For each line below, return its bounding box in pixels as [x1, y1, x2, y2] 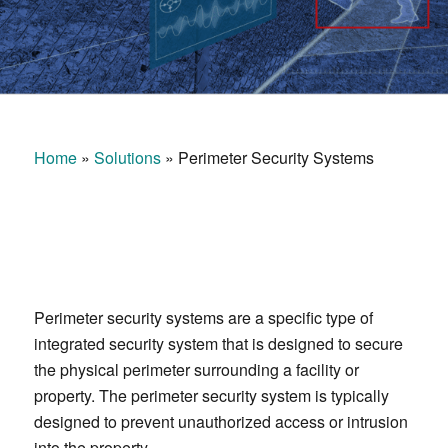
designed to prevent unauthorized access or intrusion [33, 409, 408, 433]
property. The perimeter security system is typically [33, 383, 389, 407]
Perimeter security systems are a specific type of [33, 305, 373, 329]
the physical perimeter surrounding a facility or [33, 357, 359, 381]
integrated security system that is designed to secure [33, 331, 403, 355]
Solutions [93, 146, 161, 170]
